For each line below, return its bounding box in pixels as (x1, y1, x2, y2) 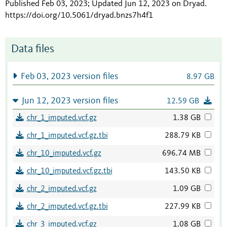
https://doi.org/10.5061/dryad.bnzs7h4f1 (5, 11, 153, 20)
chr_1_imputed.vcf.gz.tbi (26, 131, 108, 140)
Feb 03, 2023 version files (20, 72, 118, 81)
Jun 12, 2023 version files (21, 96, 118, 105)
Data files (11, 44, 54, 55)
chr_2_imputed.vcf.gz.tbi (26, 202, 108, 211)
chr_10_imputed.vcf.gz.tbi (26, 167, 112, 175)
